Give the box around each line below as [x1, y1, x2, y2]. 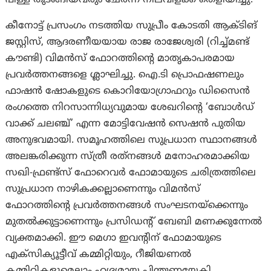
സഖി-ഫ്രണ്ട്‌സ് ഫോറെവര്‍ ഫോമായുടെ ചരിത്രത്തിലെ [5, 167, 256, 180]
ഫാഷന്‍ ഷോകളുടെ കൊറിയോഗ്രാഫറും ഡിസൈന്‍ [5, 85, 250, 98]
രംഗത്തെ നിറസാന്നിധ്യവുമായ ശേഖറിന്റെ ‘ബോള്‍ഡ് [5, 102, 255, 114]
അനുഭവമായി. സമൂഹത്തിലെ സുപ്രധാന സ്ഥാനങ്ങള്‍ [5, 134, 258, 147]
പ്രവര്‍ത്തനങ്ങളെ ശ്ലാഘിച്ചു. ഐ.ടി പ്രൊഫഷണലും [5, 69, 244, 82]
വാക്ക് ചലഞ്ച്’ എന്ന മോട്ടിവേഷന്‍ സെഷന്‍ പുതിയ [5, 118, 246, 131]
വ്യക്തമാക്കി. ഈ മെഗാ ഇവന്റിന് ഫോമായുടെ [5, 232, 222, 245]
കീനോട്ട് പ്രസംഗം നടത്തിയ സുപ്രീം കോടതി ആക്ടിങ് [5, 20, 258, 33]
